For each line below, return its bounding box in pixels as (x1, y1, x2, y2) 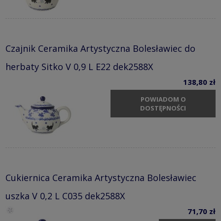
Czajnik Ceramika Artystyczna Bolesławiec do (5, 42, 195, 54)
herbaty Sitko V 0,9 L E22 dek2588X (5, 60, 153, 73)
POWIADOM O (140, 95, 186, 104)
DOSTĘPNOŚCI (140, 104, 186, 113)
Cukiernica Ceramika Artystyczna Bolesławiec (5, 171, 196, 184)
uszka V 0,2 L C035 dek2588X (5, 189, 125, 202)
